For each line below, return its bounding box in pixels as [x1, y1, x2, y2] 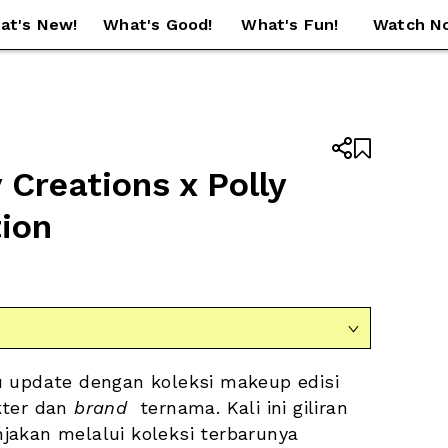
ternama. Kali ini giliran [127, 397, 349, 418]
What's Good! [103, 15, 213, 34]
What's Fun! [241, 15, 339, 34]
